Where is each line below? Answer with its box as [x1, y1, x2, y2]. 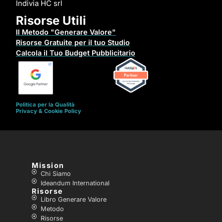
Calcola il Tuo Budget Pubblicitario [16, 49, 135, 57]
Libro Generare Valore [40, 196, 107, 204]
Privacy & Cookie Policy [16, 108, 81, 115]
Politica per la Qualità [16, 101, 75, 109]
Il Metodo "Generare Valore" [16, 28, 116, 37]
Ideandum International [40, 179, 110, 187]
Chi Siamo [40, 170, 71, 178]
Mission [32, 161, 64, 170]
